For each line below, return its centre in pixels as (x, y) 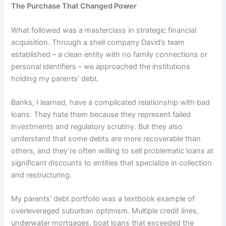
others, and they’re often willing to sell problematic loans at (112, 151)
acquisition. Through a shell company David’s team (98, 42)
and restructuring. (42, 175)
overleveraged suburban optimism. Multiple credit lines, (105, 211)
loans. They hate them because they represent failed (101, 115)
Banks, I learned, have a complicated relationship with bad (111, 103)
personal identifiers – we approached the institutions (101, 66)
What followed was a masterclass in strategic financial (104, 30)
